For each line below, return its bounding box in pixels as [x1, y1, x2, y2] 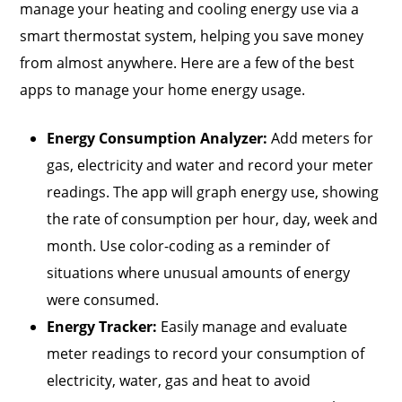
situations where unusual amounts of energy [47, 263, 351, 284]
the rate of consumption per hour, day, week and [47, 209, 379, 230]
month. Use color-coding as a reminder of [47, 236, 330, 257]
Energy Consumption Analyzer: [47, 128, 268, 149]
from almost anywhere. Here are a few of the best [20, 53, 355, 74]
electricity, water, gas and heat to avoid [47, 371, 311, 391]
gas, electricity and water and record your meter [47, 155, 374, 176]
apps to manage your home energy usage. [20, 80, 306, 100]
